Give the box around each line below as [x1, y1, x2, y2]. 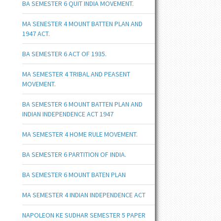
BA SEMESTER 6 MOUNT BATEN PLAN [22, 170, 126, 179]
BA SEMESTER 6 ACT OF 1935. [22, 49, 107, 58]
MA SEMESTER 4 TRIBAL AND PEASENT [22, 70, 130, 78]
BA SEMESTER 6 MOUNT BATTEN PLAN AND [22, 100, 143, 109]
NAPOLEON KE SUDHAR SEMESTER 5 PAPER [22, 211, 146, 220]
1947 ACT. [22, 29, 50, 38]
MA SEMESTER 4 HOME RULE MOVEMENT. [22, 130, 138, 139]
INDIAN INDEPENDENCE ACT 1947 [22, 110, 113, 118]
